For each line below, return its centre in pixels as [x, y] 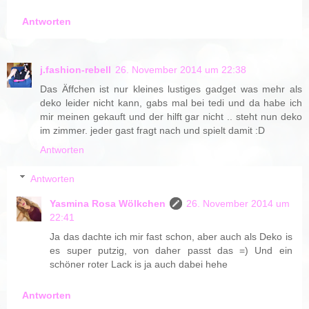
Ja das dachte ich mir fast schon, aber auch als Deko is [171, 236]
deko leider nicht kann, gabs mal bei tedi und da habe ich [171, 103]
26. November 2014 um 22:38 [181, 70]
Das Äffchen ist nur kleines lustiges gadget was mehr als [171, 89]
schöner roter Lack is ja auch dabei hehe [139, 264]
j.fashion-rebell [76, 70]
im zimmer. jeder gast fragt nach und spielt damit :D [152, 131]
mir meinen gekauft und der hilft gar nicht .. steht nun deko [171, 117]
